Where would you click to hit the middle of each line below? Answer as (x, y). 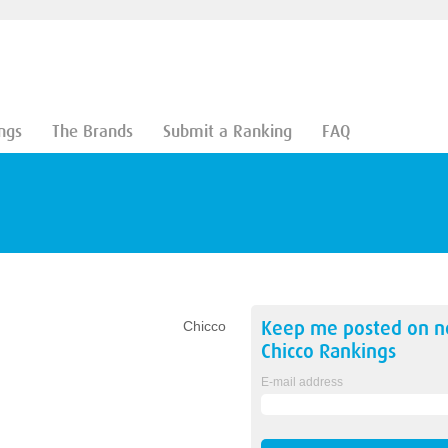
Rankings (354, 351)
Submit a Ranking (227, 131)
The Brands (92, 131)
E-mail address (301, 382)
